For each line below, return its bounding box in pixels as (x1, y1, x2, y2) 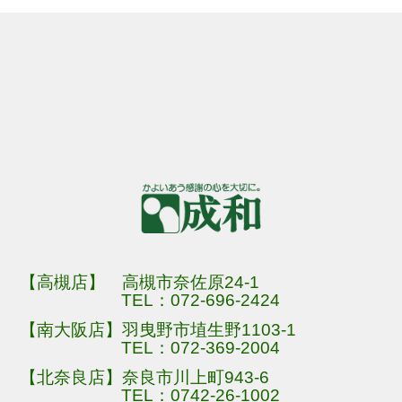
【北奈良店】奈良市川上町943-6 (20, 368, 270, 388)
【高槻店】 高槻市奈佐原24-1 (20, 272, 260, 292)
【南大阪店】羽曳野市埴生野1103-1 (20, 320, 297, 340)
